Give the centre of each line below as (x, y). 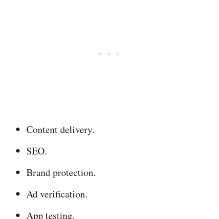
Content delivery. (60, 129)
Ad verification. (57, 194)
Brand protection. (61, 172)
